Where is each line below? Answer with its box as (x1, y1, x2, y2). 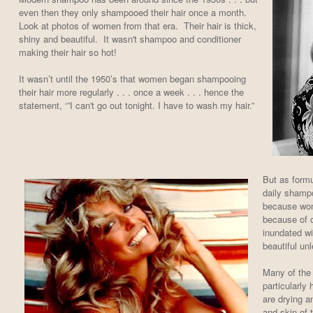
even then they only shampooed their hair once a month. (18, 6, 249, 20)
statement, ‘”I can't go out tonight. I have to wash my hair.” (18, 99, 254, 112)
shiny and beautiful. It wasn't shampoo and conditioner (18, 32, 241, 46)
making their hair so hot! (18, 45, 117, 59)
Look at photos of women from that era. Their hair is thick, (18, 19, 256, 33)
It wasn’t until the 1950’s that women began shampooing (18, 72, 246, 86)
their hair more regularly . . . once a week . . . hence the (18, 85, 244, 99)
